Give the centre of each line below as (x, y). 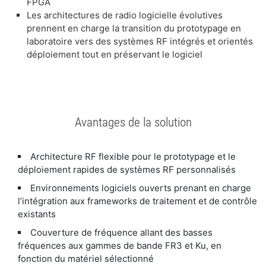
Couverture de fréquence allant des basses (121, 232)
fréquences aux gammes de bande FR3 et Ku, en (120, 246)
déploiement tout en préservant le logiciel (117, 54)
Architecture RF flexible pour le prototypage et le (133, 156)
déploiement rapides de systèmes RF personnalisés (127, 170)
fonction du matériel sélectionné (86, 259)
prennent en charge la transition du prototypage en (134, 28)
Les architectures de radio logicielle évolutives (125, 15)
